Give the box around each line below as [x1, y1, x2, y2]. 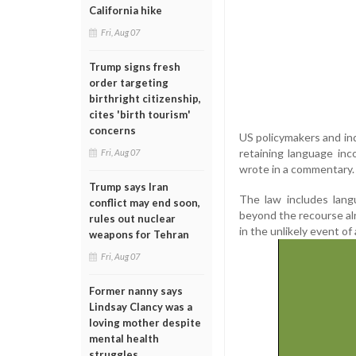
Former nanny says [89, 284, 183, 297]
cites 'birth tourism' [89, 108, 191, 121]
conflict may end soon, [89, 196, 200, 209]
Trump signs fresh [89, 60, 180, 73]
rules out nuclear [89, 212, 176, 225]
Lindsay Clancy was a [89, 300, 192, 313]
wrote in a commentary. [239, 161, 354, 176]
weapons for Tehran [89, 228, 189, 241]
